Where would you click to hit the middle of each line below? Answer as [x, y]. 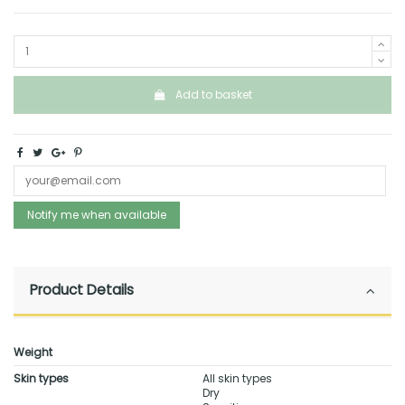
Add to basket [213, 95]
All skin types [237, 379]
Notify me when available [97, 215]
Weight [33, 353]
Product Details [82, 290]
